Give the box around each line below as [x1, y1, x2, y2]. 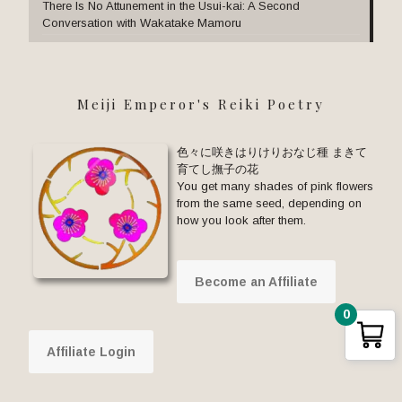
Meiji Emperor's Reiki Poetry [77, 95, 325, 114]
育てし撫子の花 [177, 162, 258, 177]
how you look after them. [177, 214, 306, 228]
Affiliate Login [47, 345, 135, 360]
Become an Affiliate [195, 275, 318, 290]
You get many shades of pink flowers [177, 179, 373, 194]
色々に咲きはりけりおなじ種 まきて [177, 145, 367, 160]
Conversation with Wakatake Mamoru [42, 16, 241, 31]
